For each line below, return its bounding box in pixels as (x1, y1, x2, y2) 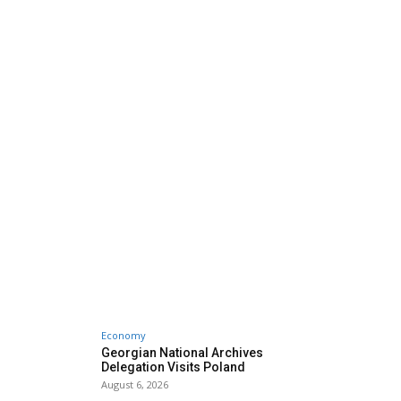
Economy (101, 328, 146, 342)
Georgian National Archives (101, 346, 263, 360)
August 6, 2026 (101, 378, 168, 391)
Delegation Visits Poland (101, 360, 245, 374)
